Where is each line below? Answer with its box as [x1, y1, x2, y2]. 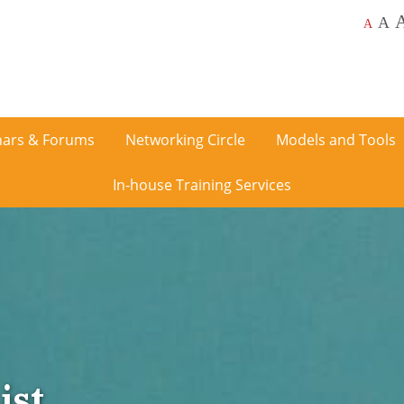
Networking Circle [124, 130, 245, 150]
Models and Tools [275, 130, 396, 150]
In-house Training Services [113, 175, 291, 195]
